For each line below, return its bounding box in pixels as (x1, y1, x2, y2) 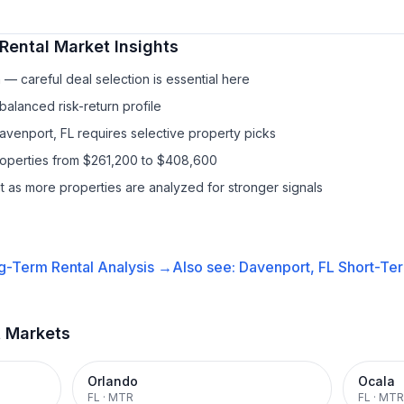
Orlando (87, 373, 138, 389)
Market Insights (50, 37, 179, 56)
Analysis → (93, 258, 172, 276)
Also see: (171, 258, 239, 276)
